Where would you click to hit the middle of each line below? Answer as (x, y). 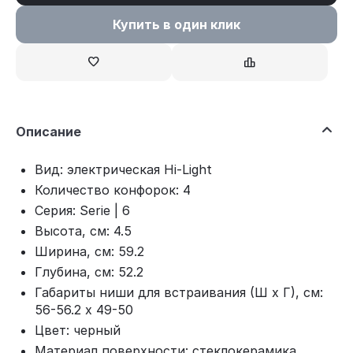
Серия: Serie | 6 (82, 210)
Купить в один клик (176, 24)
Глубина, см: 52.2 (89, 272)
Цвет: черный (78, 330)
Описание (48, 132)
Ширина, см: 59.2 (89, 251)
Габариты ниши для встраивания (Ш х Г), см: (179, 292)
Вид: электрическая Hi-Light (123, 169)
